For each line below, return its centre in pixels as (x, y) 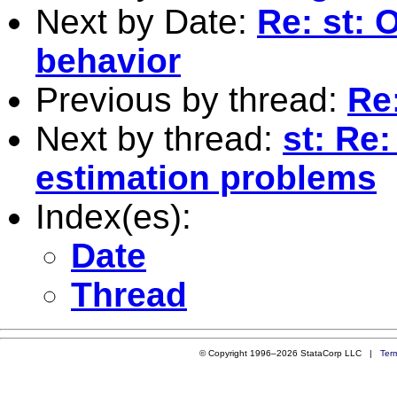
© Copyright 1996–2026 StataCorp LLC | (290, 353)
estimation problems (206, 177)
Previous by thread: (191, 99)
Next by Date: (146, 21)
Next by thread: (159, 138)
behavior (108, 60)
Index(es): (113, 216)
